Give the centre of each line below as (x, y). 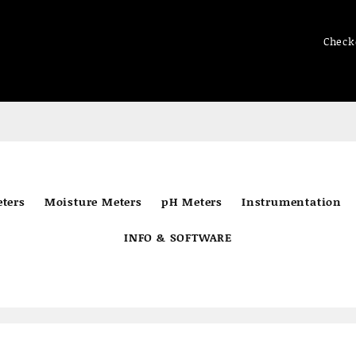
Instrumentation (292, 201)
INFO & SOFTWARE (178, 237)
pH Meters (192, 201)
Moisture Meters (93, 201)
